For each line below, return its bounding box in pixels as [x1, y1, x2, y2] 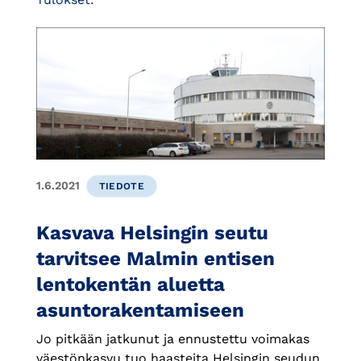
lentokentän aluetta [36, 272, 225, 296]
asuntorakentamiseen [36, 298, 244, 322]
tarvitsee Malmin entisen [36, 247, 275, 270]
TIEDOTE [98, 180, 145, 192]
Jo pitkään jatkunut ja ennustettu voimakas [36, 330, 309, 346]
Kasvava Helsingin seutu [36, 221, 268, 244]
